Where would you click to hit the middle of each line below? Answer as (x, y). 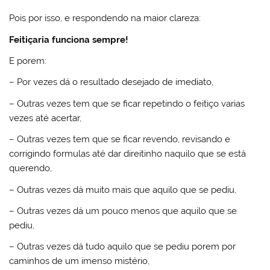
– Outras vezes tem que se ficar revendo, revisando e (120, 140)
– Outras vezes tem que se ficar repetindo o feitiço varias (127, 103)
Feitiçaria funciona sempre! (69, 39)
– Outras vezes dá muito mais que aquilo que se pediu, (123, 190)
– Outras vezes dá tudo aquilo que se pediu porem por (123, 247)
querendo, (31, 168)
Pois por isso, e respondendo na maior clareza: (105, 18)
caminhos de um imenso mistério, (80, 261)
